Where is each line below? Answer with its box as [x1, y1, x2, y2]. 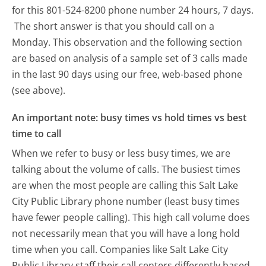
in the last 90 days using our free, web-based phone [12, 67, 243, 81]
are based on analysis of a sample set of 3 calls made [12, 51, 248, 65]
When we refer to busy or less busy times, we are [12, 147, 231, 160]
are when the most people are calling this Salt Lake [12, 179, 239, 192]
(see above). [12, 83, 66, 97]
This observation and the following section [53, 35, 243, 49]
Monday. [12, 35, 51, 49]
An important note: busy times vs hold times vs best [12, 110, 247, 124]
